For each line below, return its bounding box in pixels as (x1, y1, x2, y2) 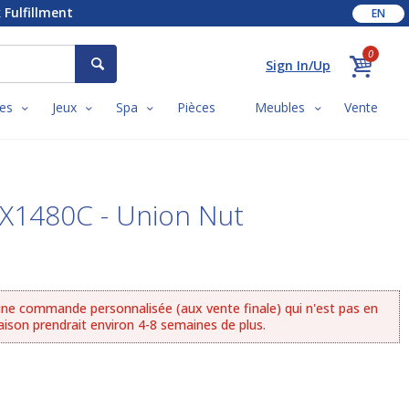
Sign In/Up (266, 57, 330, 74)
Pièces (176, 99, 215, 117)
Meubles (254, 99, 305, 117)
